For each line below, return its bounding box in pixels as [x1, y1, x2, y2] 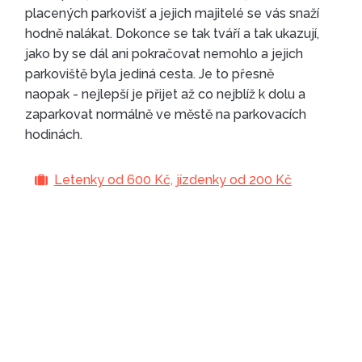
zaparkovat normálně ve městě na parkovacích [25, 107, 307, 123]
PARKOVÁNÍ [136, 151, 271, 179]
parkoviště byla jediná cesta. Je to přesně [25, 66, 275, 82]
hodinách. [25, 127, 83, 143]
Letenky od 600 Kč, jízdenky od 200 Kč [53, 172, 292, 188]
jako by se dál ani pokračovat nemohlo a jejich [25, 46, 304, 62]
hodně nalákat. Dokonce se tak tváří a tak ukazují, [25, 26, 320, 42]
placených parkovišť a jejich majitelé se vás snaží [25, 6, 320, 22]
